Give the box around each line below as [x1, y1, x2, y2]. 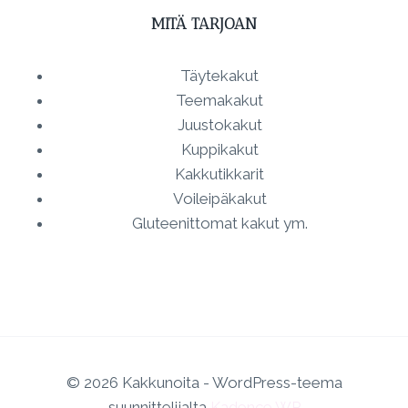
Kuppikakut [180, 140, 259, 159]
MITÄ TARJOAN [151, 14, 257, 34]
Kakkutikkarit [175, 165, 264, 184]
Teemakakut [176, 91, 263, 110]
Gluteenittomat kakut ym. [131, 214, 308, 233]
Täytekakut [180, 66, 259, 86]
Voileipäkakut [172, 189, 267, 209]
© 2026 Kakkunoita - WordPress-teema [66, 373, 342, 393]
